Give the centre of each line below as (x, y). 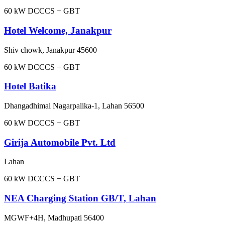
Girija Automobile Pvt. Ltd (60, 142)
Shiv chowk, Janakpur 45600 (50, 50)
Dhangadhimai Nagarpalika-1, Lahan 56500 (74, 106)
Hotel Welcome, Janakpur (58, 30)
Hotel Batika (30, 86)
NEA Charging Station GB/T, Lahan (80, 198)
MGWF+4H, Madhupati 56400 (54, 217)
